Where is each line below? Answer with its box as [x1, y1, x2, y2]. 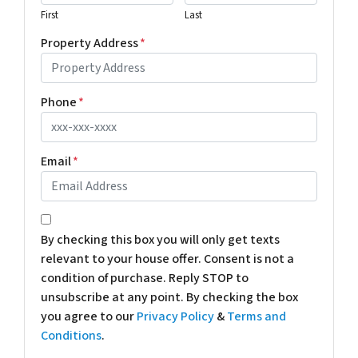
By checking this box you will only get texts [41, 230, 280, 249]
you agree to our [41, 307, 137, 325]
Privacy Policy [137, 307, 214, 325]
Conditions [41, 326, 101, 344]
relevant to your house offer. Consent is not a [41, 249, 294, 268]
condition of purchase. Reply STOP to [41, 268, 249, 287]
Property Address [41, 34, 138, 52]
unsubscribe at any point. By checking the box [41, 288, 298, 306]
